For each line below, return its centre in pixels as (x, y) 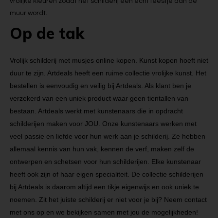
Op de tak (47, 33)
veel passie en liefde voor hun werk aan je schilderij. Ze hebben (108, 136)
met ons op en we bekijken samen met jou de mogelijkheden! (104, 212)
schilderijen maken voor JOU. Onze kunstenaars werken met (103, 124)
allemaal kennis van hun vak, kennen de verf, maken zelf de (102, 149)
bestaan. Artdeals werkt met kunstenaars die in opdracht (96, 111)
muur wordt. (28, 13)
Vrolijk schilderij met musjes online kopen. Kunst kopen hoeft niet (109, 60)
